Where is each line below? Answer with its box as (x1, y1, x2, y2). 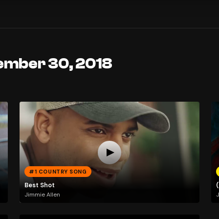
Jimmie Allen (24, 191, 60, 199)
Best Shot (24, 180, 55, 189)
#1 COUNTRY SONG (29, 168, 87, 175)
